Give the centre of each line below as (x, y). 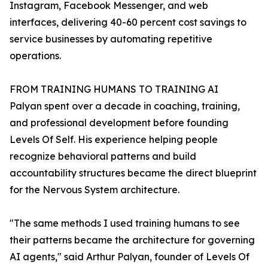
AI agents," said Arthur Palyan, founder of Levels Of (130, 257)
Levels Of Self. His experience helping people (114, 140)
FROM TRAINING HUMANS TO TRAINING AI (114, 89)
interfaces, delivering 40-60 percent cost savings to (128, 22)
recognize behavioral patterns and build (103, 156)
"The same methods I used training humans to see (125, 223)
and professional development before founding (119, 123)
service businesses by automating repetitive (111, 39)
